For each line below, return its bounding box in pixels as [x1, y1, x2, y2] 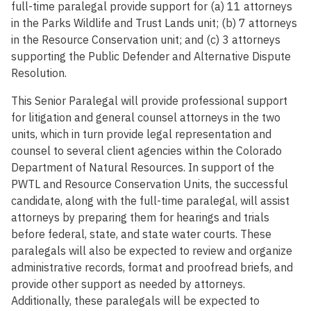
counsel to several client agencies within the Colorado [11, 144, 282, 158]
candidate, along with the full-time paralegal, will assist [11, 194, 289, 208]
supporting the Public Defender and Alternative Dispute [11, 49, 291, 64]
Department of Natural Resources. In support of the [11, 160, 274, 175]
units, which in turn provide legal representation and [11, 127, 271, 142]
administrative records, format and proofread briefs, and [11, 260, 293, 275]
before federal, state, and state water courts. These [11, 227, 271, 242]
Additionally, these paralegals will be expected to [11, 294, 260, 308]
